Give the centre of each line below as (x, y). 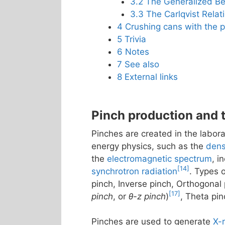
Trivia (135, 39)
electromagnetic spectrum (159, 158)
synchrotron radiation (134, 171)
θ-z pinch (147, 196)
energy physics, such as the (149, 146)
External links (151, 77)
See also (142, 64)
